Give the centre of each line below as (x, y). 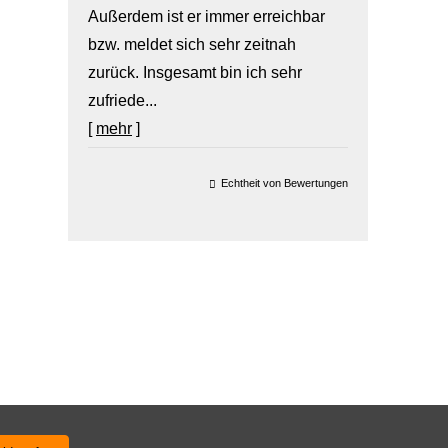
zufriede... (122, 100)
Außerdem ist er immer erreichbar (206, 16)
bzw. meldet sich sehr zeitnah (192, 44)
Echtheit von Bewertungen (284, 183)
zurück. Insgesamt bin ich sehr (195, 72)
